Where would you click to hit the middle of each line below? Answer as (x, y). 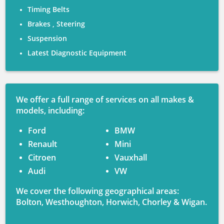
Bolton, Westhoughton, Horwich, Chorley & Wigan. (112, 202)
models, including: (50, 110)
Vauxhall (130, 157)
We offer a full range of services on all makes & (105, 99)
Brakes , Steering (56, 24)
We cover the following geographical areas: (98, 191)
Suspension (47, 39)
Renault (43, 144)
